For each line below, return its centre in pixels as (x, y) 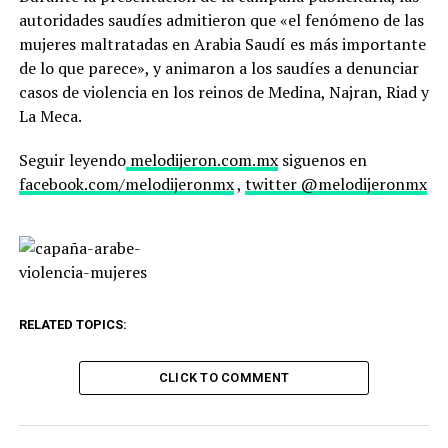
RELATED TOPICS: (72, 324)
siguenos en (322, 160)
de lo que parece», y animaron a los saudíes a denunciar (218, 68)
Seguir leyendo (72, 160)
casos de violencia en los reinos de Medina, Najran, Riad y (223, 92)
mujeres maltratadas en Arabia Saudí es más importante (222, 44)
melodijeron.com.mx (201, 160)
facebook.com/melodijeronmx (126, 184)
